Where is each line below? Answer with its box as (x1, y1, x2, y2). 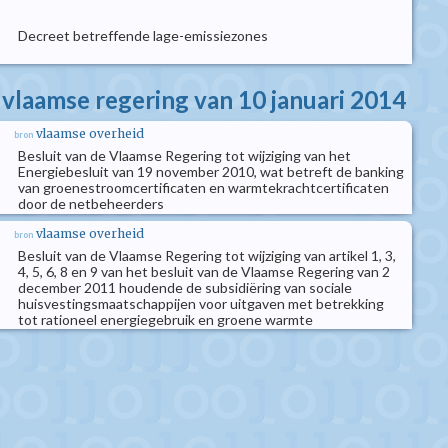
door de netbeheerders (18, 195, 164, 212)
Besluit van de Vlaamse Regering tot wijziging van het (18, 147, 351, 164)
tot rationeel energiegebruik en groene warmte (18, 311, 313, 328)
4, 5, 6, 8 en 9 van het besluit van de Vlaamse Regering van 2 (18, 263, 390, 280)
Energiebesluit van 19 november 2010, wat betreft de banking (18, 163, 404, 180)
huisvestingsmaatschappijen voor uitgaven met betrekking (18, 295, 384, 312)
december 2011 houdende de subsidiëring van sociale (18, 279, 352, 296)
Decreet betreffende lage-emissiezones (18, 27, 268, 44)
